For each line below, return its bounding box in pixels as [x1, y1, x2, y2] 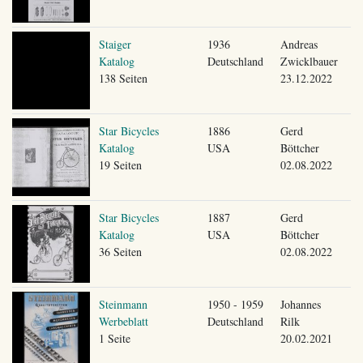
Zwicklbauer [280, 53, 338, 69]
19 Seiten [98, 156, 142, 173]
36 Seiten [98, 243, 142, 259]
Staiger [98, 36, 131, 52]
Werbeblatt [98, 313, 148, 329]
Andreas [280, 36, 318, 52]
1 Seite [98, 330, 130, 346]
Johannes [280, 296, 321, 312]
